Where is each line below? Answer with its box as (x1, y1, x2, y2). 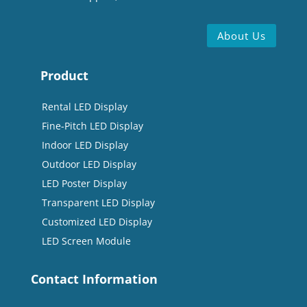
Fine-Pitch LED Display (41, 119, 143, 133)
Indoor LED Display (41, 138, 128, 152)
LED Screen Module (41, 234, 131, 248)
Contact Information (30, 271, 158, 288)
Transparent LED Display (41, 196, 155, 210)
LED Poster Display (41, 177, 127, 191)
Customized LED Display (41, 215, 152, 229)
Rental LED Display (41, 100, 127, 114)
